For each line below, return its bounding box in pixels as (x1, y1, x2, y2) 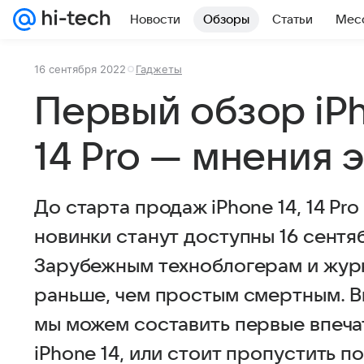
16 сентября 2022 (34, 63, 126, 76)
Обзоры (203, 13, 249, 26)
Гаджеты (136, 63, 182, 76)
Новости (130, 13, 180, 26)
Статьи (272, 13, 313, 26)
